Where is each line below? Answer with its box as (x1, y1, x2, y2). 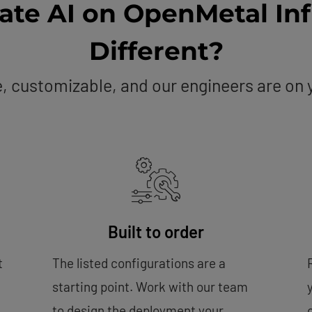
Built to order (107, 221, 204, 242)
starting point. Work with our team (52, 279, 248, 295)
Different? (88, 36, 224, 66)
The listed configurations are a (52, 255, 226, 271)
